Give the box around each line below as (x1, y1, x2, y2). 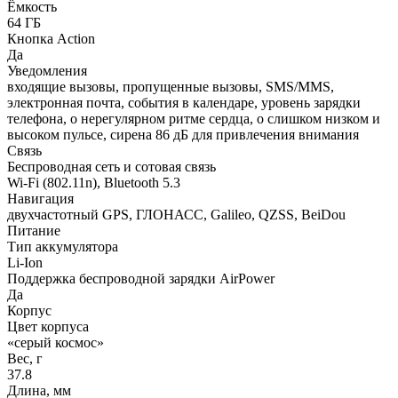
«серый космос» (7, 334, 104, 350)
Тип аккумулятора (7, 238, 118, 254)
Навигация (7, 190, 74, 206)
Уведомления (7, 62, 87, 78)
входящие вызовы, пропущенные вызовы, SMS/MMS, (7, 78, 334, 94)
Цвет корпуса (7, 318, 89, 334)
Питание (7, 222, 60, 238)
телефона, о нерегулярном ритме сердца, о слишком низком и (7, 110, 380, 126)
